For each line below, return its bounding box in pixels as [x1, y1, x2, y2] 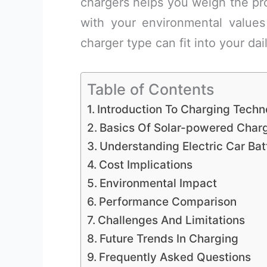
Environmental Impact [99, 176, 217, 190]
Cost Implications [98, 158, 193, 172]
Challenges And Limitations [97, 213, 245, 227]
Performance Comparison [98, 195, 237, 209]
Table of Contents [87, 80, 215, 99]
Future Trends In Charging [99, 232, 238, 246]
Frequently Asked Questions [98, 250, 251, 264]
